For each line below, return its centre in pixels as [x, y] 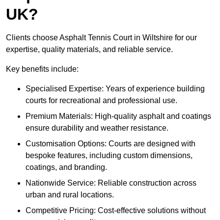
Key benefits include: [42, 69]
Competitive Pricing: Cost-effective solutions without [116, 211]
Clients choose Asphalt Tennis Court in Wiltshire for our [101, 38]
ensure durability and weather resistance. [97, 128]
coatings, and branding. [66, 167]
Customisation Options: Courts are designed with [110, 144]
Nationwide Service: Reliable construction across [111, 183]
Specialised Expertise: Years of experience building [115, 89]
